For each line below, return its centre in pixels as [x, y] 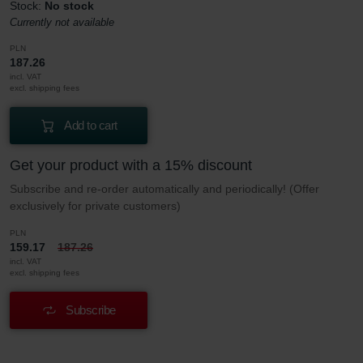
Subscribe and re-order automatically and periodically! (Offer [164, 188]
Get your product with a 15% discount [131, 165]
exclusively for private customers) [95, 205]
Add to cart [91, 125]
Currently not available [62, 22]
